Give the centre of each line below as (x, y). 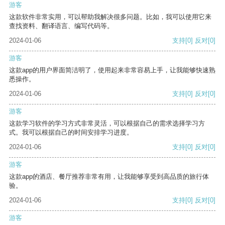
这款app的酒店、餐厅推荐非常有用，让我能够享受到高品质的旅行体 (109, 177)
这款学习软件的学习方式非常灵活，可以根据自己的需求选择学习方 (107, 124)
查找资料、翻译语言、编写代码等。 (61, 26)
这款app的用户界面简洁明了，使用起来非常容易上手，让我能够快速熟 (112, 70)
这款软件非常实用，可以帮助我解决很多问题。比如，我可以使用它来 (110, 17)
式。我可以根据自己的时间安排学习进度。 (71, 133)
